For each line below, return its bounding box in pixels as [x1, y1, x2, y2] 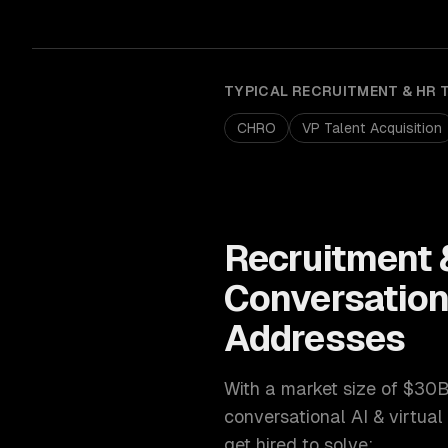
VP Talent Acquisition [302, 120, 442, 136]
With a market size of [224, 378, 403, 399]
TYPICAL [224, 83, 292, 99]
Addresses [224, 318, 405, 359]
